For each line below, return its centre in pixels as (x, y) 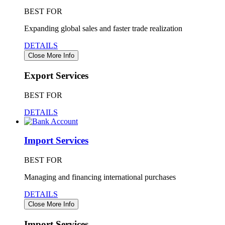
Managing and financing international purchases (100, 177)
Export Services (56, 76)
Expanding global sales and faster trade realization (103, 29)
